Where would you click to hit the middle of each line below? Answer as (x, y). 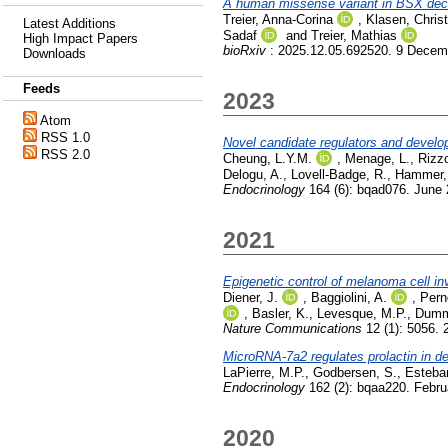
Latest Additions (69, 23)
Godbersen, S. (355, 372)
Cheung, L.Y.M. (267, 158)
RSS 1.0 (65, 137)
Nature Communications (292, 328)
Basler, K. (280, 313)
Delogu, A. (253, 174)
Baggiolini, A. (349, 297)
